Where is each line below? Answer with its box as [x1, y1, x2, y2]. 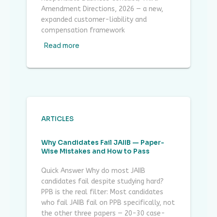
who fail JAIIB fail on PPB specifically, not [41, 199, 175, 207]
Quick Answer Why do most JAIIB [41, 167, 145, 175]
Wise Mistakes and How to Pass [41, 147, 150, 156]
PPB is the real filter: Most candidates [41, 188, 163, 197]
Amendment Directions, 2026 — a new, [41, 5, 163, 14]
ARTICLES [41, 115, 74, 124]
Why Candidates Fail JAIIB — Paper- [41, 139, 164, 147]
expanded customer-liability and [41, 15, 147, 24]
